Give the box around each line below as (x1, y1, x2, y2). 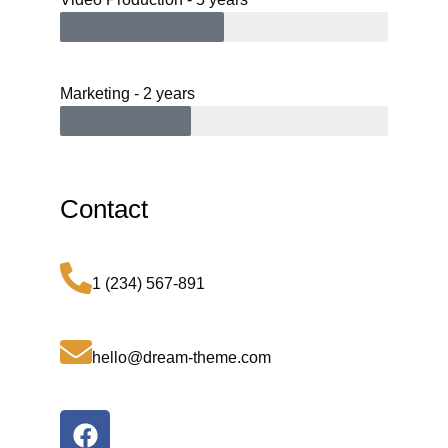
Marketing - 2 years (60, 85, 195, 103)
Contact (60, 194, 148, 225)
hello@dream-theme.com (92, 349, 271, 367)
